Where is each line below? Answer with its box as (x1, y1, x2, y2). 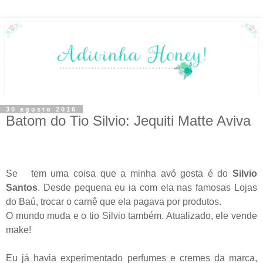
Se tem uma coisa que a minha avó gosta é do (6, 168, 228, 178)
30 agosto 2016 (6, 105, 77, 113)
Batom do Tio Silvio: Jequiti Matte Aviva (6, 112, 251, 129)
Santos (6, 182, 38, 193)
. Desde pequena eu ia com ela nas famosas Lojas (38, 182, 257, 193)
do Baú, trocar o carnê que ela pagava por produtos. (6, 196, 221, 207)
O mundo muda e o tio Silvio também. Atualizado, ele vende (6, 210, 257, 221)
